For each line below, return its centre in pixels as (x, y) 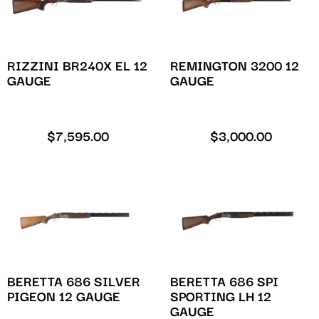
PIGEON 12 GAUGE (64, 297)
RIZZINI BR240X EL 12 (77, 67)
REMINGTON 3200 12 (235, 67)
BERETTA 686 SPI (224, 282)
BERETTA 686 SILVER (74, 282)
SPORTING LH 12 (221, 297)
